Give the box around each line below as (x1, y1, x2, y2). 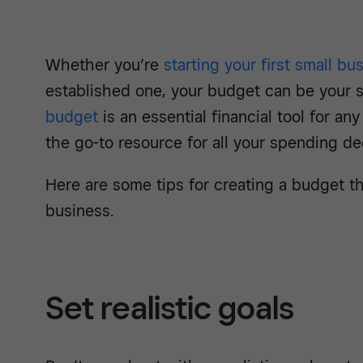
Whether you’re (45, 55, 164, 75)
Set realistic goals (45, 288, 294, 327)
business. (45, 201, 114, 221)
